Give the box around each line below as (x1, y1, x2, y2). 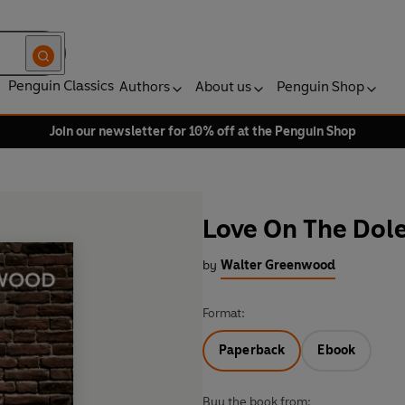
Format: (202, 306, 245, 322)
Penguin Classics (8, 77, 114, 94)
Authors (119, 78, 170, 95)
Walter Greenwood (221, 258, 335, 274)
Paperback (219, 343, 286, 359)
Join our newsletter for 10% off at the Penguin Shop (49, 124, 356, 139)
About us (195, 78, 251, 95)
